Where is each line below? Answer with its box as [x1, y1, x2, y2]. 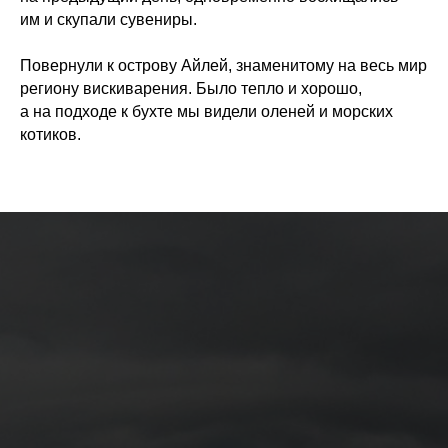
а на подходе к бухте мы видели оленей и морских [20, 103, 393, 121]
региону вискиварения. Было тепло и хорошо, [20, 80, 362, 98]
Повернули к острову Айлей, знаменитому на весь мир [20, 57, 427, 75]
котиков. [20, 126, 81, 144]
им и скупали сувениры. [20, 11, 197, 29]
